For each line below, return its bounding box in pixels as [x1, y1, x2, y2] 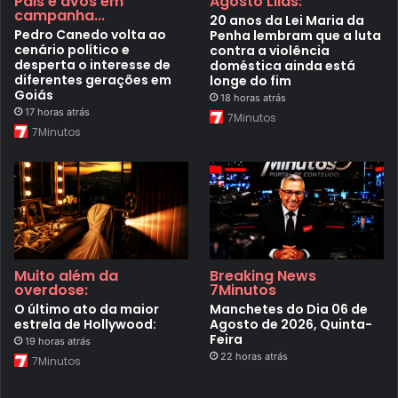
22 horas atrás [220, 349, 289, 362]
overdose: [14, 279, 88, 300]
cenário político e [14, 41, 130, 60]
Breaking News [210, 265, 317, 286]
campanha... [14, 5, 105, 27]
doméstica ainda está [210, 57, 356, 76]
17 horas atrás [25, 106, 90, 119]
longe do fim [210, 72, 292, 91]
